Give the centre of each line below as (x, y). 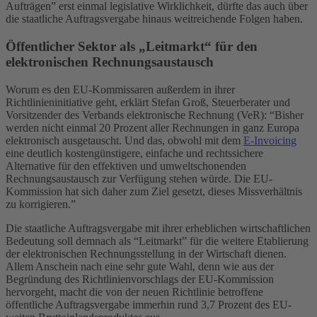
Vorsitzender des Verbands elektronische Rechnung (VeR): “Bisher (155, 115)
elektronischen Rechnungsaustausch (110, 62)
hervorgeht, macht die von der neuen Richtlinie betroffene (134, 292)
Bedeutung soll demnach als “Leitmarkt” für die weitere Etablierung (157, 241)
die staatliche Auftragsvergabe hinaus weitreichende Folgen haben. (156, 19)
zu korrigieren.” (41, 204)
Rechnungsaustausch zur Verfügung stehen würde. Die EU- (139, 178)
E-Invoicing (270, 140)
